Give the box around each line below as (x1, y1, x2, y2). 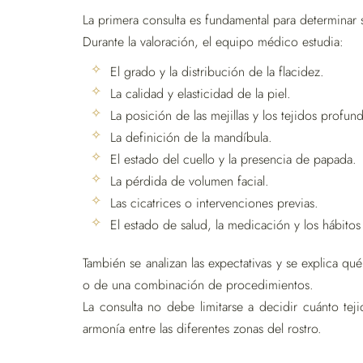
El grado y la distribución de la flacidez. (110, 62, 324, 81)
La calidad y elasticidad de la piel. (110, 84, 291, 103)
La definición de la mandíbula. (110, 128, 272, 147)
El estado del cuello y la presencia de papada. (110, 150, 357, 169)
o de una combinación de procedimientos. (83, 275, 314, 294)
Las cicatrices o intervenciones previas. (110, 194, 318, 212)
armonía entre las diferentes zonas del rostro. (83, 319, 322, 338)
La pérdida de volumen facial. (110, 172, 269, 190)
